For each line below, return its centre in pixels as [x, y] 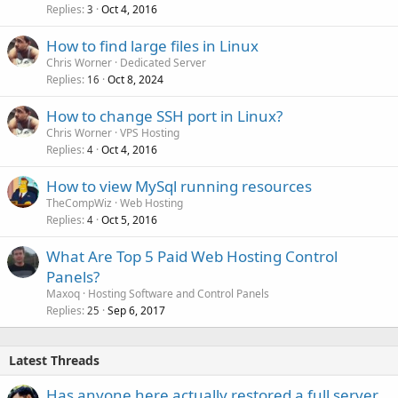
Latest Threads [54, 361]
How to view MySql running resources [179, 187]
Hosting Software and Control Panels [179, 294]
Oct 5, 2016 [129, 220]
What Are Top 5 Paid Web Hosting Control [192, 257]
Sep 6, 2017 [136, 311]
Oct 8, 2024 [135, 80]
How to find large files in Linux [152, 46]
